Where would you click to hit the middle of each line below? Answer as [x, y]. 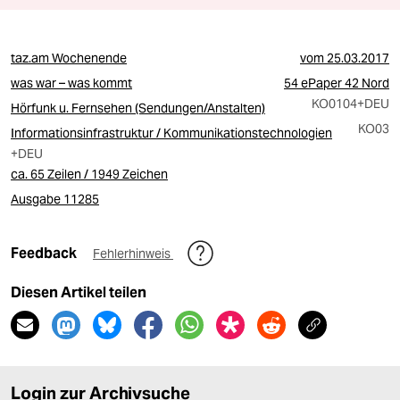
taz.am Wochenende [69, 58]
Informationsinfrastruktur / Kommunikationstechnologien [171, 133]
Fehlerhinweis [133, 254]
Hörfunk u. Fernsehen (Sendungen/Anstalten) [138, 108]
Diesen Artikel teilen [79, 292]
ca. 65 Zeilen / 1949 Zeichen [89, 174]
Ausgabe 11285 [55, 199]
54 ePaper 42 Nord [337, 83]
